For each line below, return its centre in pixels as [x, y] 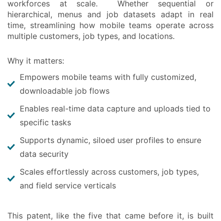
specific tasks [45, 122]
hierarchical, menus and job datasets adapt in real [110, 14]
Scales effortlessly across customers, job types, [109, 171]
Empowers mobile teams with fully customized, [108, 77]
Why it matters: [36, 60]
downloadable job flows [65, 91]
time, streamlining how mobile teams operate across [110, 25]
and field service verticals [68, 185]
